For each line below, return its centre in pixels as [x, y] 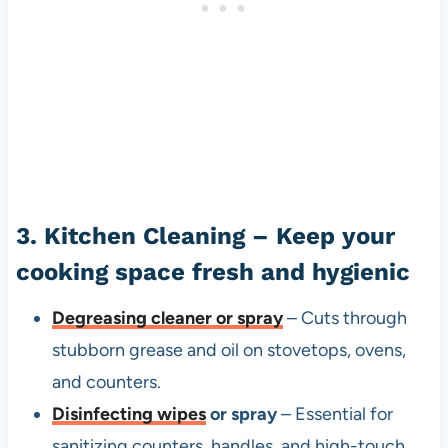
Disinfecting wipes [128, 414]
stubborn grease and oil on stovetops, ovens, [228, 350]
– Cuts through [344, 318]
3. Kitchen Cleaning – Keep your [205, 236]
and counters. [106, 382]
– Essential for [334, 414]
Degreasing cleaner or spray [167, 318]
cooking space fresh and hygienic [212, 272]
